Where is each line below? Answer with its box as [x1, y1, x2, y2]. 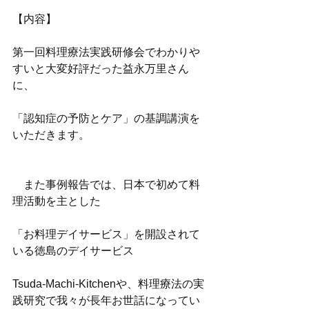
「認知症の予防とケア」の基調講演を [12, 112, 200, 124]
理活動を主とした [12, 195, 101, 207]
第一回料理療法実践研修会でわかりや [12, 46, 200, 58]
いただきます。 [12, 128, 90, 141]
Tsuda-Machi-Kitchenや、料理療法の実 [12, 277, 204, 290]
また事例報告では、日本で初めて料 [12, 178, 200, 190]
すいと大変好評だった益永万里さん [12, 62, 189, 74]
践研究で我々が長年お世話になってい [12, 294, 200, 306]
